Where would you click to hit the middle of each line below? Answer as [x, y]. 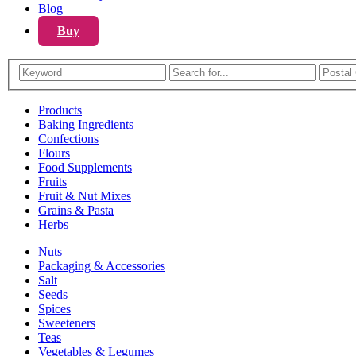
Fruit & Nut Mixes [85, 196]
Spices [54, 309]
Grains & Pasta [76, 211]
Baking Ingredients [86, 125]
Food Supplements [85, 168]
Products [60, 110]
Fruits [52, 182]
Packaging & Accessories [102, 266]
